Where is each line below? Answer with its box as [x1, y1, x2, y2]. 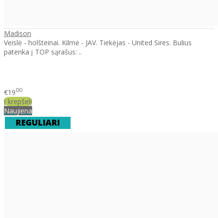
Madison [4, 28, 31, 38]
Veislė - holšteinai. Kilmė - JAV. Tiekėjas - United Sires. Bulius [4, 37, 192, 47]
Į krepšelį [4, 97, 32, 107]
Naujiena [4, 106, 32, 116]
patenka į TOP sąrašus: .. [4, 47, 82, 56]
